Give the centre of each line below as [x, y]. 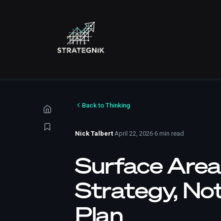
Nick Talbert [94, 133]
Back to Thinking [106, 105]
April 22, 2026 [134, 133]
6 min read [169, 133]
